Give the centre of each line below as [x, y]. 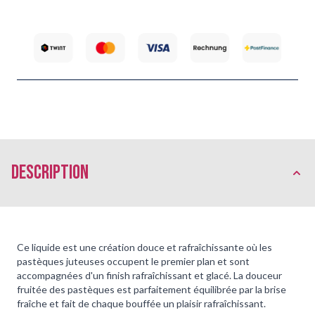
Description [50, 172]
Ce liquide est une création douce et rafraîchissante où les [144, 247]
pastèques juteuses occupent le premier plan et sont [133, 261]
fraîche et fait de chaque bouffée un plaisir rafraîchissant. [141, 303]
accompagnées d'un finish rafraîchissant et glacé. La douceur [149, 275]
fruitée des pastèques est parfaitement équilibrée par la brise [152, 289]
